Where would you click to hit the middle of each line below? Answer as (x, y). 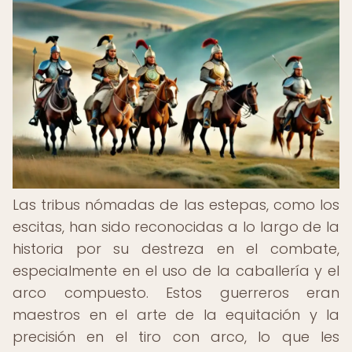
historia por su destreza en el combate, (176, 249)
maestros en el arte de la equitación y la (176, 315)
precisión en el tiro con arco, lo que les (176, 337)
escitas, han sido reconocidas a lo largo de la (176, 227)
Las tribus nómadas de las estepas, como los (176, 205)
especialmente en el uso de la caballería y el (176, 271)
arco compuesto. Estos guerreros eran (176, 293)
